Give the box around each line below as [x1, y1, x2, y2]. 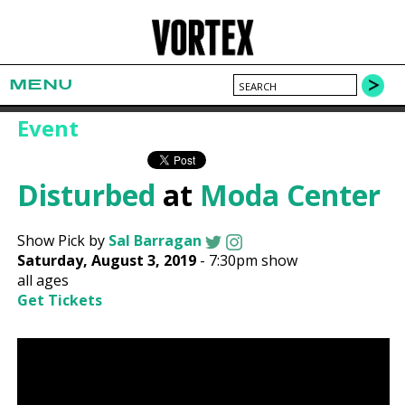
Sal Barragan [108, 231, 202, 251]
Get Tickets [17, 290, 103, 311]
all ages [17, 270, 70, 291]
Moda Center [200, 175, 381, 215]
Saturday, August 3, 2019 [17, 250, 197, 271]
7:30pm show [209, 250, 298, 271]
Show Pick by [17, 231, 109, 251]
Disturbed [17, 175, 156, 215]
